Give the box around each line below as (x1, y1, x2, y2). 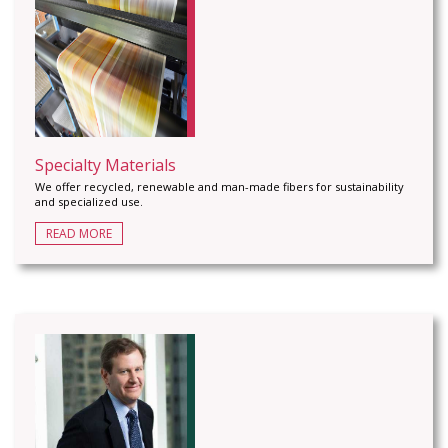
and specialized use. (35, 194, 143, 209)
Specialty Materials (35, 154, 176, 176)
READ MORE (46, 225, 112, 242)
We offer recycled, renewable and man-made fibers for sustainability (35, 179, 404, 194)
